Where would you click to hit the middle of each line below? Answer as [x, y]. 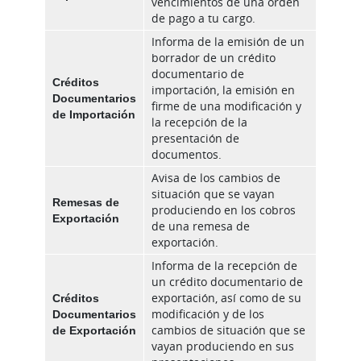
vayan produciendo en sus [223, 346]
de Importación [94, 114]
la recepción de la [199, 122]
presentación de [195, 139]
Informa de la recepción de [224, 266]
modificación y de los [208, 314]
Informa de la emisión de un [228, 42]
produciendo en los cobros [224, 210]
